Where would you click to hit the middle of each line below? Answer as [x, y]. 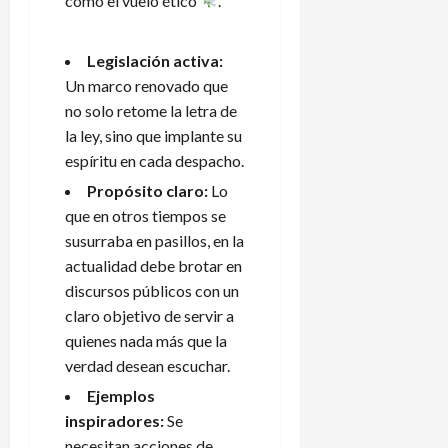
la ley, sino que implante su [153, 135]
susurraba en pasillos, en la [154, 240]
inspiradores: [114, 420]
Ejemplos [121, 395]
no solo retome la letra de [151, 110]
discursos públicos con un [152, 290]
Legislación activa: [155, 60]
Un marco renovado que [146, 85]
